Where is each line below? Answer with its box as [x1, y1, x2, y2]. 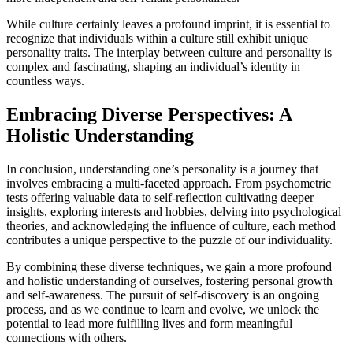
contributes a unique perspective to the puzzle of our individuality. [6, 232, 333, 247]
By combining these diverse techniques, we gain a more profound [6, 259, 332, 273]
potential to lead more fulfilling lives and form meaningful [6, 316, 292, 330]
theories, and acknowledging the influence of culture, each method [6, 218, 336, 232]
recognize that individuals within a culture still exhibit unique [6, 32, 308, 46]
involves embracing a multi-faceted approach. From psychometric [6, 176, 331, 190]
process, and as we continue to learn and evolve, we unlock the [6, 302, 319, 316]
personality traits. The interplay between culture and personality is [6, 46, 332, 60]
